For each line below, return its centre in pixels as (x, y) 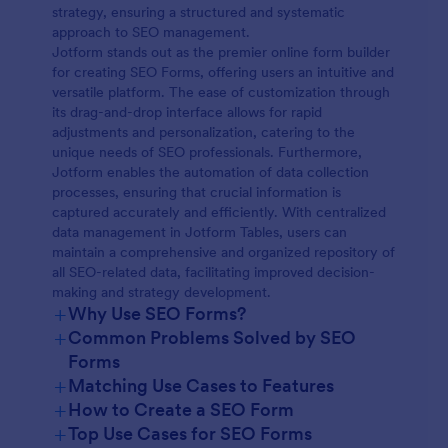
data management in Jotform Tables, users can (199, 232)
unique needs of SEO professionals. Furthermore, (207, 152)
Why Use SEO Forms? (157, 313)
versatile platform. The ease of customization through (221, 92)
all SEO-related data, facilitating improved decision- (213, 272)
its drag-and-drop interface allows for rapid (187, 112)
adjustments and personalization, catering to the (203, 132)
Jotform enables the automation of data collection (210, 172)
